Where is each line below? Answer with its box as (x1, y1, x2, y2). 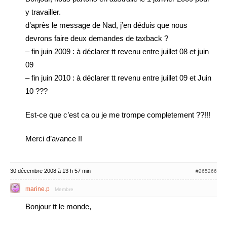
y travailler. (25, 8, 61, 16)
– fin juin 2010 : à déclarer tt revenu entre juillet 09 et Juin (25, 73, 211, 82)
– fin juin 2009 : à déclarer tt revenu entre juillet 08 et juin (25, 47, 209, 56)
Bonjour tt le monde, (25, 202, 91, 211)
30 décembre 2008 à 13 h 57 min (10, 168, 91, 174)
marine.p (25, 185, 50, 193)
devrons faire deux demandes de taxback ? (25, 34, 168, 43)
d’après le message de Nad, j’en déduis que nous (25, 21, 187, 29)
